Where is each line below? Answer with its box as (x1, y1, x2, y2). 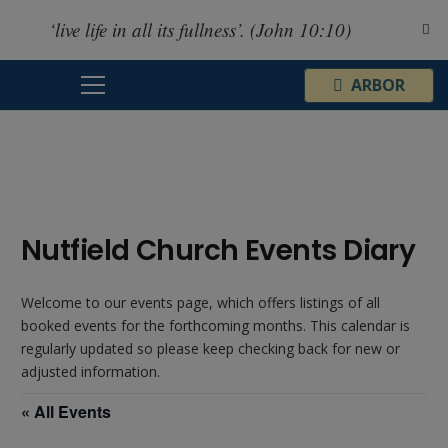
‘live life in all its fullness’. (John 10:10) (48, 17, 351, 42)
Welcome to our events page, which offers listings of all (21, 292, 380, 312)
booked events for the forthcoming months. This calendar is (21, 315, 410, 335)
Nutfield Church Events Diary (21, 230, 416, 270)
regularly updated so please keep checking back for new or (21, 338, 400, 358)
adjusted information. (21, 361, 160, 381)
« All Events (21, 399, 111, 423)
